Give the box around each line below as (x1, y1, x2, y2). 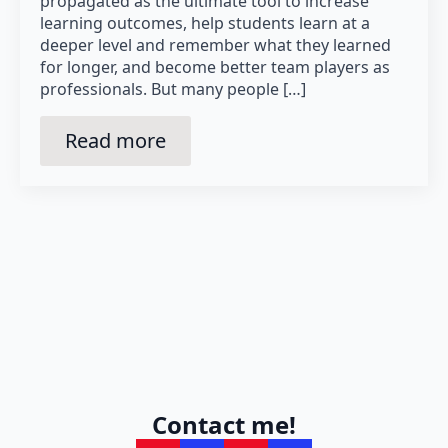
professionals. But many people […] (40, 77, 306, 100)
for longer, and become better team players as (40, 55, 390, 78)
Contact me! (152, 407, 296, 441)
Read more (65, 126, 166, 154)
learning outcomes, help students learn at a (40, 11, 370, 34)
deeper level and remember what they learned (40, 33, 391, 56)
